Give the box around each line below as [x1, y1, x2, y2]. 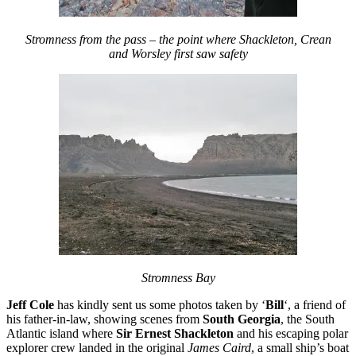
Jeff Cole [6, 297, 54, 311]
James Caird [188, 340, 251, 354]
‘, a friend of [284, 297, 346, 311]
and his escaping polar [234, 326, 348, 340]
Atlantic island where [6, 326, 116, 340]
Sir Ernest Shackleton [116, 326, 234, 340]
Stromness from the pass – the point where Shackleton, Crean [25, 32, 331, 46]
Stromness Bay [141, 270, 215, 284]
